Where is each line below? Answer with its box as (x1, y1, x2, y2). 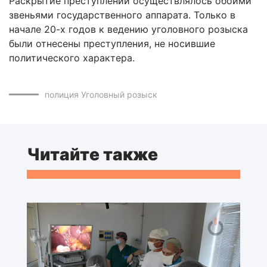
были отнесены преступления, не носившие (9, 37, 215, 49)
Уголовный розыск (81, 89, 157, 100)
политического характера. (9, 51, 135, 64)
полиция (45, 89, 79, 100)
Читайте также (27, 144, 158, 164)
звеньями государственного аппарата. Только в (9, 8, 235, 21)
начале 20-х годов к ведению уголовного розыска (9, 23, 248, 35)
